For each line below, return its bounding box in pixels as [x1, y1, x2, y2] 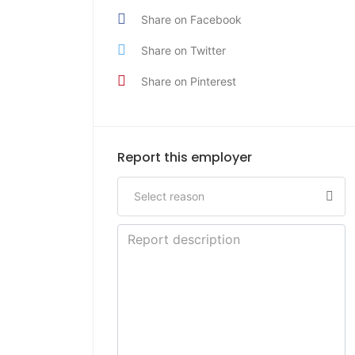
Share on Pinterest [141, 74, 236, 88]
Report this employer [117, 148, 252, 166]
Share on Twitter [141, 44, 226, 57]
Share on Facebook [141, 13, 242, 26]
